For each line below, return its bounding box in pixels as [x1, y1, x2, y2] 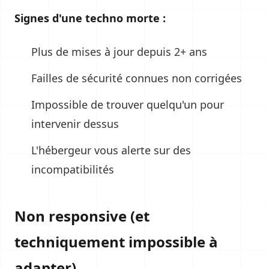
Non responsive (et [14, 206, 150, 226]
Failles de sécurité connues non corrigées [31, 71, 242, 85]
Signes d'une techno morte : [14, 11, 166, 25]
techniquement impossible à [14, 232, 218, 252]
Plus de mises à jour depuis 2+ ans [31, 44, 207, 59]
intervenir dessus [31, 116, 119, 131]
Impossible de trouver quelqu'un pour [31, 97, 224, 112]
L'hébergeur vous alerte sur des [31, 143, 191, 157]
